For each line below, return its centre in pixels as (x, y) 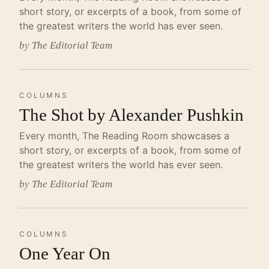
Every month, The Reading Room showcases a (124, 136)
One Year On (65, 253)
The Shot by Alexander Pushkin (131, 115)
